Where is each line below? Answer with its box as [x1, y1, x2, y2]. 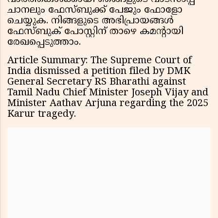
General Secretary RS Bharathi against [7, 76, 186, 89]
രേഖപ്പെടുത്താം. [7, 36, 81, 49]
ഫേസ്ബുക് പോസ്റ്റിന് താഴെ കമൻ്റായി [7, 26, 183, 38]
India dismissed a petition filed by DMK [7, 66, 190, 78]
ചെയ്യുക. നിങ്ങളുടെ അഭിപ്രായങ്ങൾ [7, 15, 174, 28]
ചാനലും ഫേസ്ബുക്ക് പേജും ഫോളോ [7, 4, 182, 17]
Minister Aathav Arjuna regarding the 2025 [7, 98, 208, 110]
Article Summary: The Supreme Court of [7, 55, 192, 68]
